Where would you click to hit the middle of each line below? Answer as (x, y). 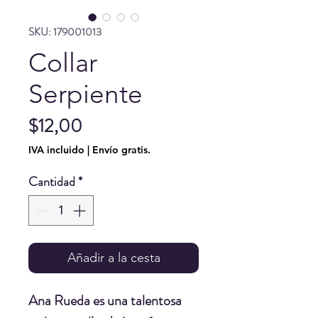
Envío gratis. (121, 149)
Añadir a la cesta (114, 257)
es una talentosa (136, 300)
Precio (105, 125)
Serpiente (86, 93)
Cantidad (52, 181)
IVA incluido (56, 149)
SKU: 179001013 (65, 32)
